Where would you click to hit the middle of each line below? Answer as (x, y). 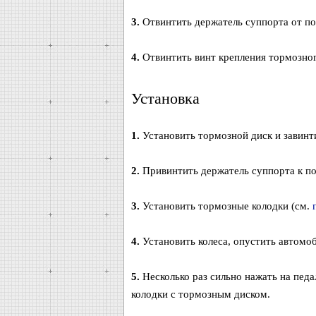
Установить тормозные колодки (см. (226, 206)
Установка (165, 98)
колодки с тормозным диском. (200, 294)
